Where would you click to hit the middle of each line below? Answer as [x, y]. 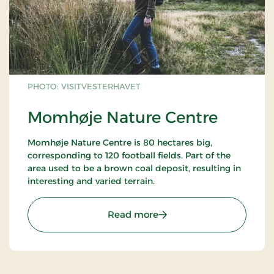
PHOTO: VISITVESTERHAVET [84, 87]
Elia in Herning [59, 14]
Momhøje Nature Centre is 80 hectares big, [120, 143]
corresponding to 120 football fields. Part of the [129, 156]
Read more [133, 215]
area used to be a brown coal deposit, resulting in [134, 168]
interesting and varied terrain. [91, 181]
